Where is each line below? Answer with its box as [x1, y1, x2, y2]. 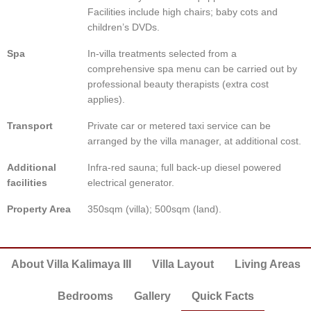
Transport [7, 121, 53, 132]
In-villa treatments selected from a [87, 49, 237, 60]
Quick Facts [191, 289, 254, 302]
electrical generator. [87, 178, 174, 189]
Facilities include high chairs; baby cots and [87, 7, 278, 18]
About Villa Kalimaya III [10, 258, 131, 270]
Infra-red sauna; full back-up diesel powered [87, 162, 281, 174]
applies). [87, 94, 125, 106]
